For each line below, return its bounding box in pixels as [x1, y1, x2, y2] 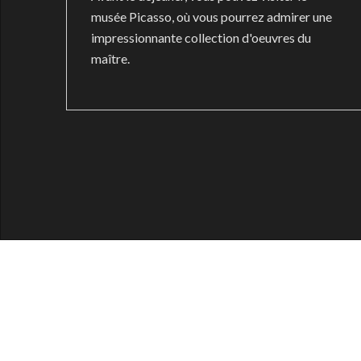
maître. [90, 51, 130, 66]
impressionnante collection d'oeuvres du [90, 30, 311, 45]
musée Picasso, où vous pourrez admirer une [90, 9, 332, 24]
